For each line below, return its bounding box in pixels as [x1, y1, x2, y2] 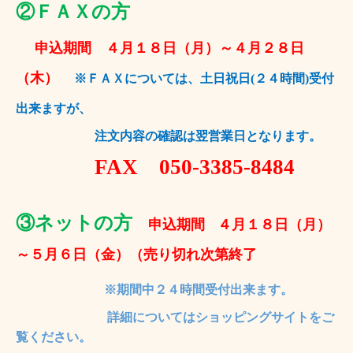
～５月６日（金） [16, 246, 129, 262]
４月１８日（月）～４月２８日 [106, 39, 304, 56]
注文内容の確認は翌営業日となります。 [95, 128, 321, 143]
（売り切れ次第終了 [129, 246, 257, 262]
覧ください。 [16, 329, 91, 344]
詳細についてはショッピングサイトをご [104, 310, 334, 324]
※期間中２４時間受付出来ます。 [16, 282, 293, 296]
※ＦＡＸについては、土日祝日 [74, 71, 251, 85]
